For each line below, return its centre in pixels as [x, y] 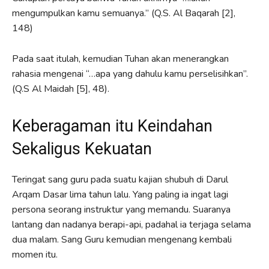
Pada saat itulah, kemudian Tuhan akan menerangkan [120, 59]
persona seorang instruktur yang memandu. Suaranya [121, 209]
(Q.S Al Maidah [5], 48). [61, 89]
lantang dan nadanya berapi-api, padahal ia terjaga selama [131, 224]
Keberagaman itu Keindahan [112, 126]
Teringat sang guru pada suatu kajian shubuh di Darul [120, 179]
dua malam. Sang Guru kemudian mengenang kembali [122, 239]
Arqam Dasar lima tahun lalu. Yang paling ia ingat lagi [120, 194]
